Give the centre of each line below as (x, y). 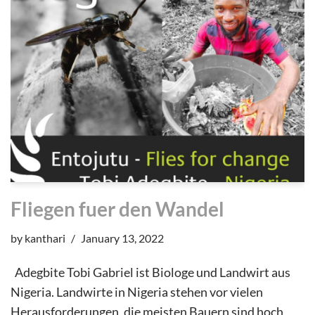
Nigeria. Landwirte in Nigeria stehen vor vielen (137, 292)
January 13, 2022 (122, 238)
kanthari (45, 238)
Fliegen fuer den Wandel (117, 209)
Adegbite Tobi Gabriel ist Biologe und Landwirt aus (150, 272)
